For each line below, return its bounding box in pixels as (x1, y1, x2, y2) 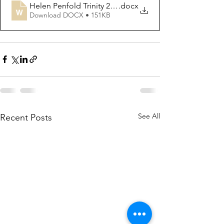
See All (138, 111, 160, 120)
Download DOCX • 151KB (29, 10, 110, 20)
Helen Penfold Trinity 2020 (29, 1, 122, 11)
